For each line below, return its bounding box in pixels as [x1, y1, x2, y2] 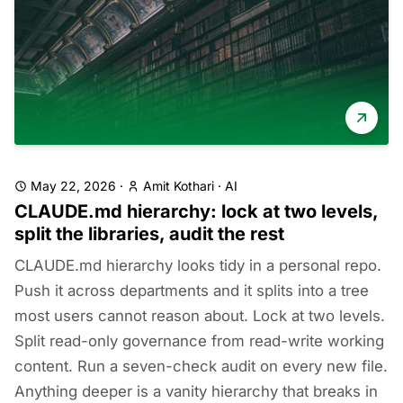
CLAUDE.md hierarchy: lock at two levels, [14, 201, 378, 222]
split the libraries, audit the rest [14, 223, 284, 245]
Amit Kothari [143, 178, 214, 193]
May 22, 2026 [31, 178, 116, 193]
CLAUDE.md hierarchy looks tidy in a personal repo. [14, 256, 381, 274]
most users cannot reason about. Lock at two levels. [14, 307, 385, 325]
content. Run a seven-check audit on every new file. [14, 357, 388, 375]
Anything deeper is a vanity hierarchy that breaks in [14, 382, 378, 400]
